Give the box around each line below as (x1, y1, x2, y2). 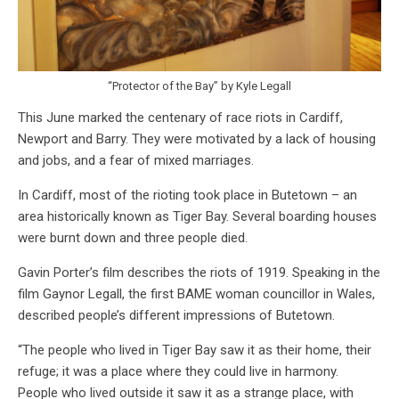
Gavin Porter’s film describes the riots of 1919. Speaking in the (18, 265, 380, 281)
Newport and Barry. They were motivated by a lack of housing (18, 131, 376, 148)
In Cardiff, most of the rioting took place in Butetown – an (18, 187, 357, 204)
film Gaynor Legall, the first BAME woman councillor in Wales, (18, 286, 375, 303)
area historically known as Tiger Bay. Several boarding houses (18, 208, 377, 225)
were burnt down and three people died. (18, 230, 248, 247)
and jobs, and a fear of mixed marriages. (18, 152, 261, 169)
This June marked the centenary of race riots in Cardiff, (18, 110, 343, 126)
